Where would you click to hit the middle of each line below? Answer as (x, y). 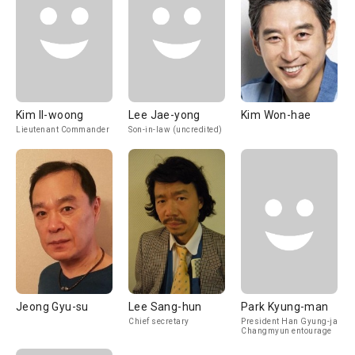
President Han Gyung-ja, (290, 321)
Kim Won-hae (276, 115)
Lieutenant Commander (63, 130)
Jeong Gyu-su (52, 307)
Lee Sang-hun (165, 307)
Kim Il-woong (50, 115)
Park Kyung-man (285, 307)
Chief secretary (159, 321)
